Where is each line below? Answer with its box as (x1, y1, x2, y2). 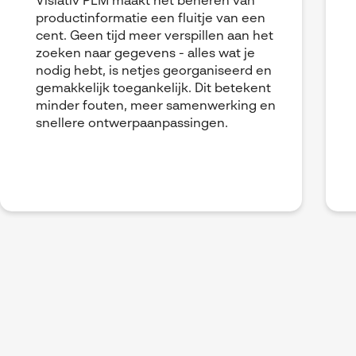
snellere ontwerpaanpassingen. (36, 118, 228, 131)
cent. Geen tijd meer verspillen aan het (36, 30, 273, 44)
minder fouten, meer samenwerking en (36, 100, 276, 114)
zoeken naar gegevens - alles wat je (36, 48, 255, 61)
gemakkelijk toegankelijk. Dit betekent (36, 83, 271, 96)
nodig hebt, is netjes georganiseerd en (36, 65, 272, 79)
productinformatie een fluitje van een (36, 13, 265, 26)
